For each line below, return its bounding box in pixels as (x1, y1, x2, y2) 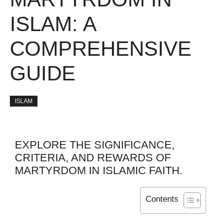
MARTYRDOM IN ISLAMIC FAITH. (15, 164, 183, 177)
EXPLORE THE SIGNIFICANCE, (15, 138, 175, 151)
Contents (146, 194, 179, 204)
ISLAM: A (10, 12, 96, 36)
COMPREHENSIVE (10, 37, 191, 60)
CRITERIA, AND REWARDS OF (15, 151, 171, 164)
